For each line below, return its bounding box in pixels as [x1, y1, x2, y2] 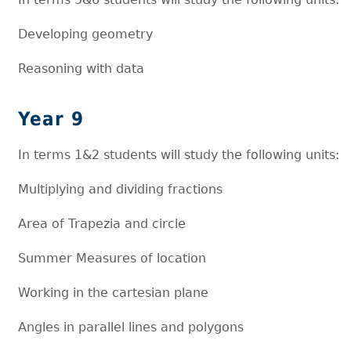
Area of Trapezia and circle [18, 215, 186, 231]
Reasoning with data [18, 60, 149, 76]
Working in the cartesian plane [18, 284, 213, 300]
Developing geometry [18, 26, 157, 42]
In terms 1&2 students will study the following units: [18, 147, 340, 162]
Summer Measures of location [18, 250, 207, 266]
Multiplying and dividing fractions [18, 181, 227, 197]
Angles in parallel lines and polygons [18, 319, 244, 335]
